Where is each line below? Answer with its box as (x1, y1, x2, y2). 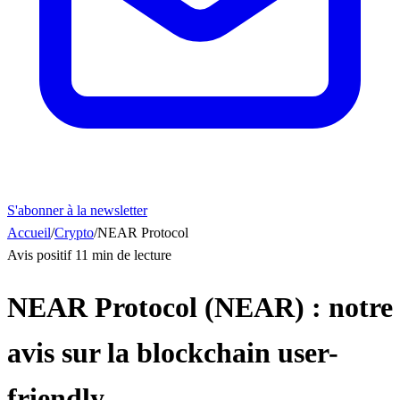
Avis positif (7, 247, 75, 262)
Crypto (54, 225, 94, 240)
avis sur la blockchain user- (7, 337, 338, 370)
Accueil (7, 225, 51, 240)
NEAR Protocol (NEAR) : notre (7, 291, 393, 324)
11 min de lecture (75, 247, 171, 262)
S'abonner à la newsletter (7, 203, 147, 218)
